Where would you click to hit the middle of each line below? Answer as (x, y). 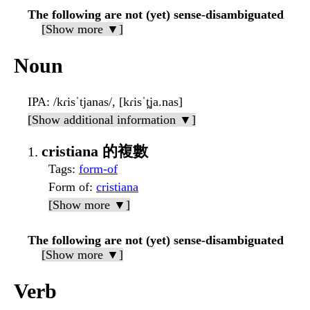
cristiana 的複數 (95, 152)
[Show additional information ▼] (112, 120)
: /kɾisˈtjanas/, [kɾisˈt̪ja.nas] (115, 102)
